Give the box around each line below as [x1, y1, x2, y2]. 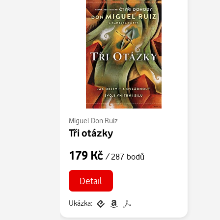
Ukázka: [69, 198, 92, 208]
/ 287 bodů [106, 151, 144, 162]
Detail [79, 174, 102, 186]
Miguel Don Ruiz [69, 116, 118, 125]
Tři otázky [69, 126, 113, 139]
